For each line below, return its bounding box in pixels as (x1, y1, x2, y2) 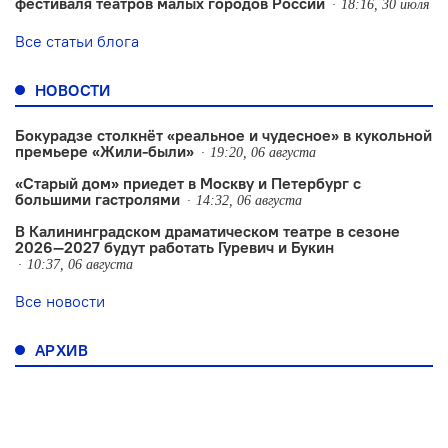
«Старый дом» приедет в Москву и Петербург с (15, 172, 361, 193)
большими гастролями (15, 188, 180, 209)
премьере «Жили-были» (15, 140, 194, 161)
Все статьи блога (15, 30, 139, 51)
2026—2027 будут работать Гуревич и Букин (15, 236, 334, 257)
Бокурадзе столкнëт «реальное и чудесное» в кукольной (15, 124, 432, 145)
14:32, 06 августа (196, 192, 302, 208)
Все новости (15, 290, 105, 311)
